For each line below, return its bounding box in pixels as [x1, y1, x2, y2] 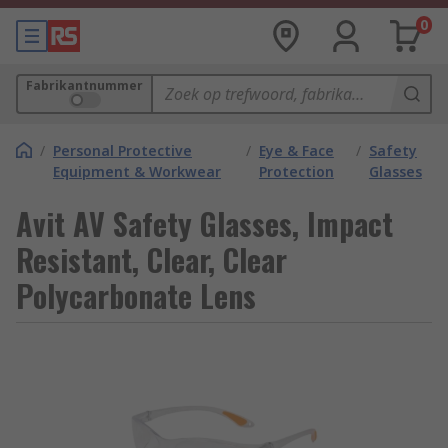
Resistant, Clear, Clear [16, 237, 287, 282]
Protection [258, 162, 334, 181]
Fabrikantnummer [26, 77, 143, 94]
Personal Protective [53, 141, 192, 160]
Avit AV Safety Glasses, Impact [16, 201, 393, 246]
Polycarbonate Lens [16, 273, 256, 318]
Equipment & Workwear [53, 162, 221, 181]
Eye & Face [258, 141, 334, 160]
